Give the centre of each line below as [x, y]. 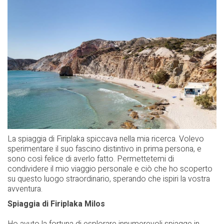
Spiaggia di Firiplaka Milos [56, 204]
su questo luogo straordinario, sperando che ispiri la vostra [109, 179]
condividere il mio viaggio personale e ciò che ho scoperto [110, 169]
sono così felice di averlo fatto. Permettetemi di [91, 159]
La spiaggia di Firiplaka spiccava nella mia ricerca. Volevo [106, 139]
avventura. [25, 189]
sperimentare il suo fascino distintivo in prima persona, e [104, 149]
